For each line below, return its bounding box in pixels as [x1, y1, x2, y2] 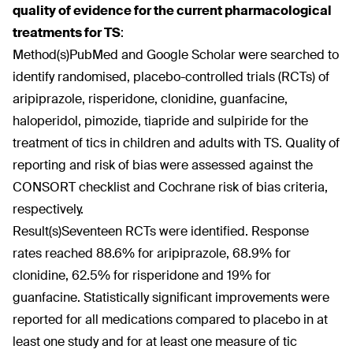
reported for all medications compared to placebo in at [13, 311, 328, 328]
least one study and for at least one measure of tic [13, 333, 297, 350]
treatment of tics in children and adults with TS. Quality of [13, 135, 340, 151]
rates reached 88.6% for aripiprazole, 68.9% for [13, 245, 291, 262]
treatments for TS [13, 24, 121, 41]
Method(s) [13, 46, 69, 63]
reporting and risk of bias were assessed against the [13, 157, 313, 173]
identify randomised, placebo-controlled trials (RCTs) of [13, 69, 329, 85]
